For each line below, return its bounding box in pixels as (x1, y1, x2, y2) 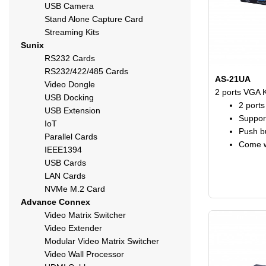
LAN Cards (45, 171, 85, 180)
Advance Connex (21, 197, 90, 207)
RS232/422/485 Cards (45, 66, 128, 76)
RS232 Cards (45, 53, 95, 63)
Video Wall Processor (45, 249, 124, 259)
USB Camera (45, 1, 94, 11)
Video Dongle (45, 80, 95, 89)
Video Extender (45, 223, 102, 233)
